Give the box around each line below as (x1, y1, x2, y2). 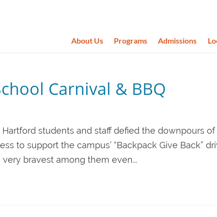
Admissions (158, 35, 197, 45)
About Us (71, 35, 103, 45)
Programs (114, 35, 148, 45)
